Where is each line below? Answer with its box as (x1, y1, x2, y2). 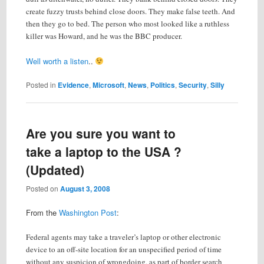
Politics (150, 80, 175, 91)
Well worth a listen (25, 55, 88, 67)
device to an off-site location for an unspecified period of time (25, 243, 222, 255)
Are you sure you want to (25, 124, 176, 143)
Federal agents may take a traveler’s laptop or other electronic (25, 231, 221, 242)
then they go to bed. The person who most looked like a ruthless (25, 18, 229, 29)
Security (178, 80, 207, 91)
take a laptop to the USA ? (25, 143, 181, 161)
